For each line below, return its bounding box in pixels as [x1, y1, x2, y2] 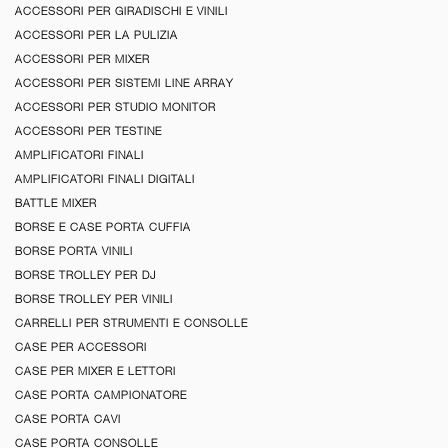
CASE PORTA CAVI [15, 412, 121, 425]
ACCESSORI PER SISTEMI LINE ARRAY [15, 76, 233, 89]
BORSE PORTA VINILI [15, 244, 133, 257]
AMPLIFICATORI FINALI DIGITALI [15, 172, 195, 185]
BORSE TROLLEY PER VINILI [15, 292, 173, 305]
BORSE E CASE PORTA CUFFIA [15, 220, 191, 233]
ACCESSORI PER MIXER [15, 52, 150, 65]
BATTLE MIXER [15, 196, 97, 209]
